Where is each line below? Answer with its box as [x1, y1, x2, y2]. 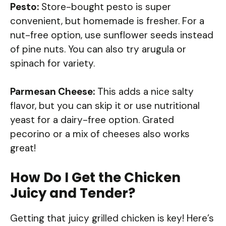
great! [10, 142, 36, 155]
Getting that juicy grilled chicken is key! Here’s [10, 211, 214, 224]
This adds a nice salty [95, 85, 194, 98]
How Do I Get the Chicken [10, 168, 181, 187]
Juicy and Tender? [10, 184, 135, 202]
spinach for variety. [10, 56, 95, 70]
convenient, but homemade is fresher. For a [10, 14, 204, 27]
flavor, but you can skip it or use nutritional [10, 99, 200, 112]
